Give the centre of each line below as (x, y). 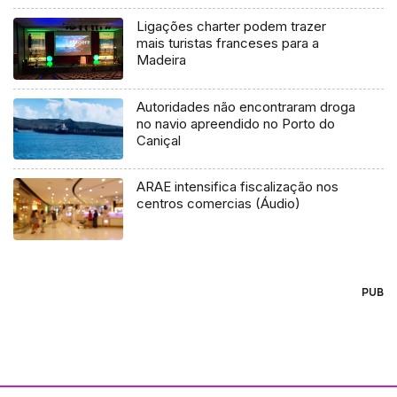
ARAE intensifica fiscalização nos (238, 187)
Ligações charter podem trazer (232, 26)
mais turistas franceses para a (228, 43)
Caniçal (159, 140)
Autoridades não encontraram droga (246, 106)
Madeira (162, 59)
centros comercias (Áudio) (219, 204)
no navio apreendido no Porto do (236, 123)
